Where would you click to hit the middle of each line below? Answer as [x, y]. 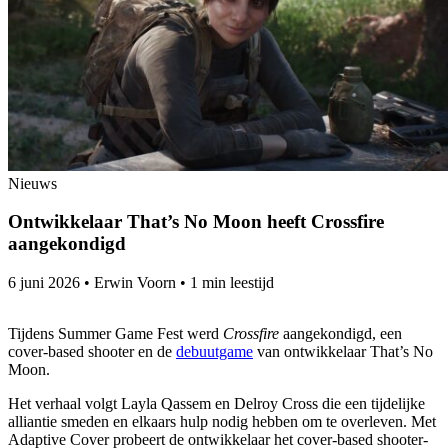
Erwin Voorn [135, 282]
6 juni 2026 [44, 282]
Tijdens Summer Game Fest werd [115, 333]
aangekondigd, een [340, 333]
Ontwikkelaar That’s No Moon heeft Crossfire [196, 222]
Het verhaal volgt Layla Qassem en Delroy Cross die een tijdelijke [216, 403]
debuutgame [214, 351]
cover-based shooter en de [92, 351]
